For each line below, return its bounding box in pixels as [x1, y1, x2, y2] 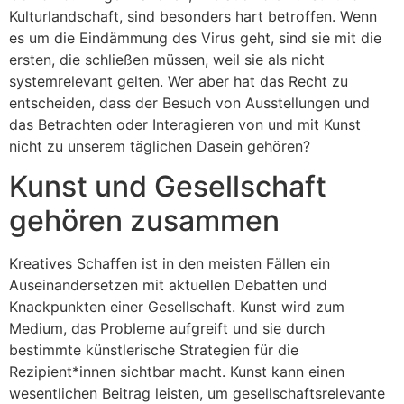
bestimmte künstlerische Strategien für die [9, 341, 298, 360]
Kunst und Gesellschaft [9, 169, 326, 205]
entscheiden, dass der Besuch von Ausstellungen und [9, 94, 370, 112]
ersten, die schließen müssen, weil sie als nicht [9, 50, 325, 69]
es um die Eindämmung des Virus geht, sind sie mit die [9, 29, 381, 47]
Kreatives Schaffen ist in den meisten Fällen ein [9, 254, 330, 273]
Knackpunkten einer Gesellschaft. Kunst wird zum [9, 298, 344, 317]
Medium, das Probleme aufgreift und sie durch [9, 319, 325, 338]
